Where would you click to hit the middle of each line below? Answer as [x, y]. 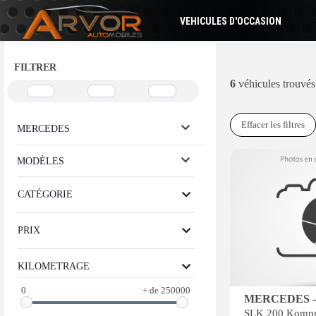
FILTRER [35, 67]
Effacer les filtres [273, 124]
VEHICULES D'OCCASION [230, 21]
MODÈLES [41, 161]
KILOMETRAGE [54, 266]
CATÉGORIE [45, 194]
